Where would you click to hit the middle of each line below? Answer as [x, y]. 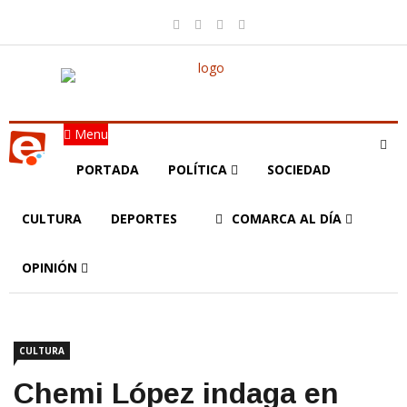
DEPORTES [144, 218]
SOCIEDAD [299, 169]
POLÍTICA [199, 169]
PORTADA [108, 169]
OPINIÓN [51, 268]
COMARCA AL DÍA [288, 218]
